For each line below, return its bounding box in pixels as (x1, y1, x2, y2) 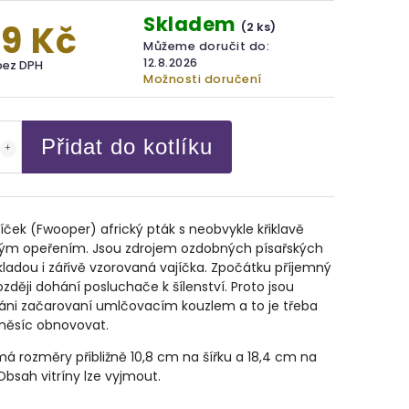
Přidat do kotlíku (40, 134, 213, 159)
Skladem (143, 11, 242, 37)
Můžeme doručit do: (143, 38, 270, 54)
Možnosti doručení (143, 71, 262, 87)
